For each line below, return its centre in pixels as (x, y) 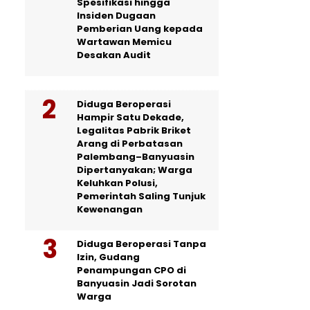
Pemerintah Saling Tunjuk (141, 196)
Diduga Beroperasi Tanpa (142, 244)
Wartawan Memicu (124, 42)
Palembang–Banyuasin (136, 156)
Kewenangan (110, 209)
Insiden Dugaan (116, 15)
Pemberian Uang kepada (140, 28)
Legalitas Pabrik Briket (134, 130)
